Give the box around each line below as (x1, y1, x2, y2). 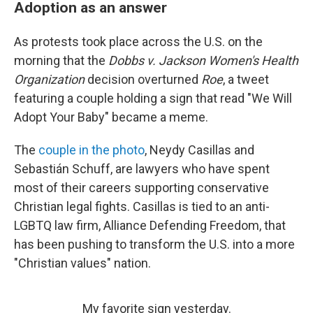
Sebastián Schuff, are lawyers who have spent (14, 161, 270, 177)
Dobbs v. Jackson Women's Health (108, 53, 298, 68)
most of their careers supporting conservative (14, 180, 269, 196)
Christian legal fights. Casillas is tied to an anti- (14, 199, 270, 214)
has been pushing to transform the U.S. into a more (14, 237, 295, 252)
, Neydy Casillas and (145, 143, 254, 158)
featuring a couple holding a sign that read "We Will (14, 91, 292, 106)
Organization (14, 72, 85, 87)
